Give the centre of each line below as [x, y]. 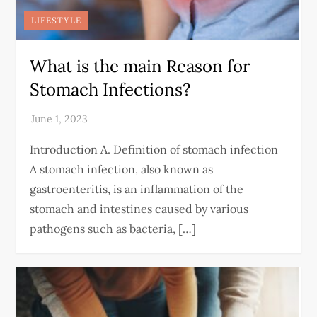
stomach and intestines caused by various [139, 209]
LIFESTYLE [57, 20]
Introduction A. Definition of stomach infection [156, 149]
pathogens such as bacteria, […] [113, 229]
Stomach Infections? [110, 90]
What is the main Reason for [140, 66]
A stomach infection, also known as [122, 169]
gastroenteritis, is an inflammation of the [137, 189]
